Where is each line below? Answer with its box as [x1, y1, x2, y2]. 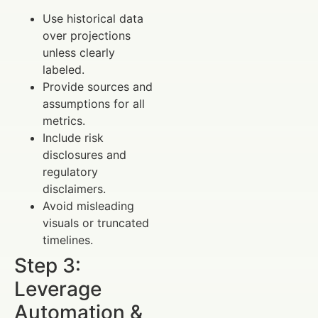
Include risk [43, 130, 104, 145]
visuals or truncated [43, 215, 149, 230]
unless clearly [43, 45, 115, 60]
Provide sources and [43, 79, 153, 94]
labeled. [43, 62, 84, 77]
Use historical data [43, 11, 143, 26]
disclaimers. [43, 181, 106, 196]
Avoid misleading [43, 198, 134, 213]
